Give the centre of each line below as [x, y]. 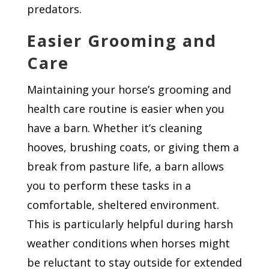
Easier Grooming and [122, 41]
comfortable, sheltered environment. [123, 205]
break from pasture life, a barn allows [125, 167]
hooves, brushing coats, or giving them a [133, 147]
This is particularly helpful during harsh [130, 224]
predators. [54, 9]
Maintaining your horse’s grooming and [129, 90]
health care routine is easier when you [125, 109]
